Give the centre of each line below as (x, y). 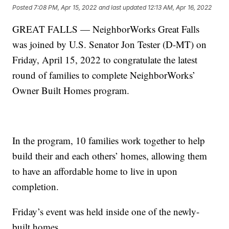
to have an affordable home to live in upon (95, 171)
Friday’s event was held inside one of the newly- (106, 211)
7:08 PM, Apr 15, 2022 (65, 8)
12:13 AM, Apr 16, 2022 (180, 8)
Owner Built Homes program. (71, 90)
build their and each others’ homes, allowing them (110, 155)
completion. (36, 186)
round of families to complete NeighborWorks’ (104, 75)
